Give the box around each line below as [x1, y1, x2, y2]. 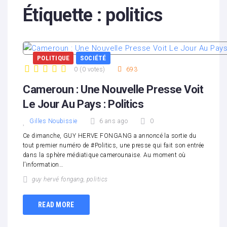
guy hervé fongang [32, 176, 84, 183]
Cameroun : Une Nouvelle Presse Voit [23, 83, 204, 96]
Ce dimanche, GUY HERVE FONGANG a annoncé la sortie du [23, 132, 197, 139]
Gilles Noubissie [29, 118, 78, 125]
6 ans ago [99, 118, 128, 125]
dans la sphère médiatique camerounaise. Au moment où [23, 152, 186, 159]
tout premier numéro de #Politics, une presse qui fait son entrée [23, 142, 204, 149]
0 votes [82, 66, 103, 73]
